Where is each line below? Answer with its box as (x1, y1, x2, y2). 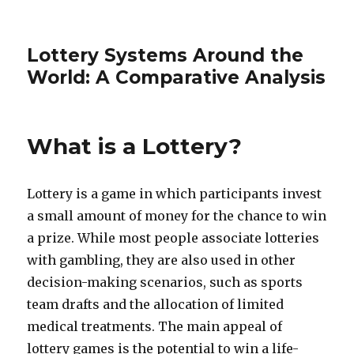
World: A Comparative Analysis (27, 66, 326, 88)
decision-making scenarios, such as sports (27, 274, 303, 290)
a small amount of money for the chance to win (27, 208, 327, 224)
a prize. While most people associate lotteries (27, 230, 320, 246)
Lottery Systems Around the (27, 44, 304, 66)
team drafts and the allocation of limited (27, 296, 284, 312)
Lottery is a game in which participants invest (27, 186, 322, 201)
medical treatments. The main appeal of (27, 318, 283, 334)
